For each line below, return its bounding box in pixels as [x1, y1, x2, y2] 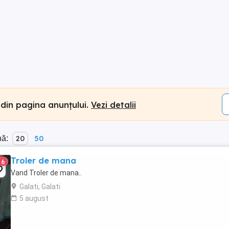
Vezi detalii [91, 99, 136, 110]
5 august [19, 194, 49, 202]
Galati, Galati [19, 182, 60, 191]
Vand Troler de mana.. [11, 169, 82, 177]
